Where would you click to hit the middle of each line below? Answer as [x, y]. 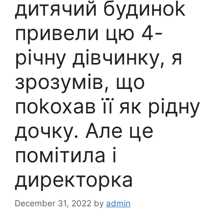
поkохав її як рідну [108, 106]
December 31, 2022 [53, 203]
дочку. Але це [84, 131]
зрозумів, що [80, 82]
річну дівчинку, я [99, 57]
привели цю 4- [89, 33]
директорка [74, 179]
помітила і [66, 155]
